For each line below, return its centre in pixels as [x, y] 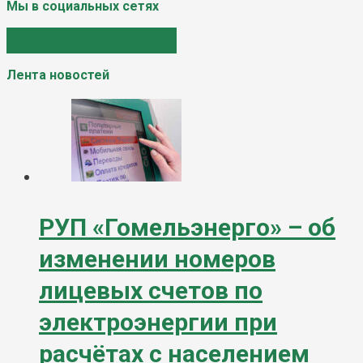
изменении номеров [157, 259]
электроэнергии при [158, 322]
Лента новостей [58, 75]
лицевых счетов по [151, 291]
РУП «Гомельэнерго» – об [187, 228]
